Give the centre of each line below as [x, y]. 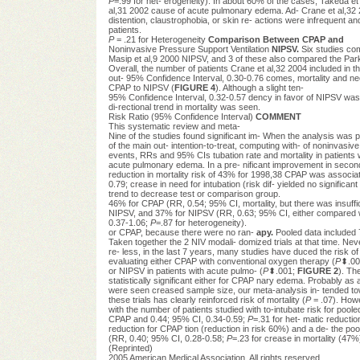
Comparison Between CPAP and [276, 39]
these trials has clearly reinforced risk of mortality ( [207, 299]
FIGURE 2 [317, 270]
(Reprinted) [130, 348]
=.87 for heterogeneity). [201, 222]
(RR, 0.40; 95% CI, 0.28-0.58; [167, 338]
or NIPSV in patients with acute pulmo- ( [185, 270]
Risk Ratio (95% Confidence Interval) [182, 116]
